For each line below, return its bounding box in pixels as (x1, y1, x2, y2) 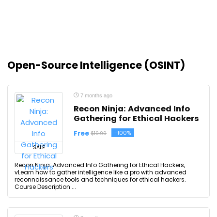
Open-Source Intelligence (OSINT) (7, 58, 185, 72)
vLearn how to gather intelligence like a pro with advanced (15, 168, 186, 176)
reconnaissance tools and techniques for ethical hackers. (15, 175, 186, 184)
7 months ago (79, 93, 112, 98)
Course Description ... (15, 183, 76, 191)
